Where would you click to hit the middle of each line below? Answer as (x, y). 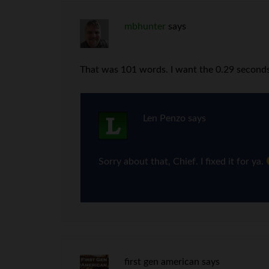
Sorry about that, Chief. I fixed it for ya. (182, 162)
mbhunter (145, 26)
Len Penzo (164, 118)
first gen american (162, 262)
